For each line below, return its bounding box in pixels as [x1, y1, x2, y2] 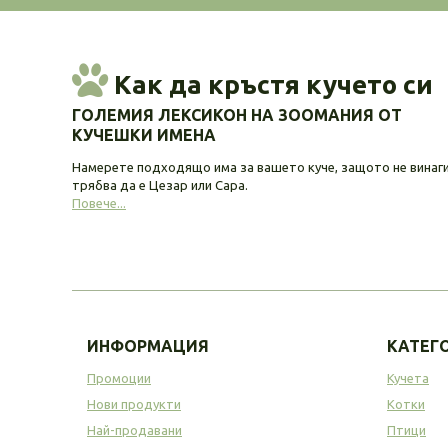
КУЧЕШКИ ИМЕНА [72, 125, 216, 144]
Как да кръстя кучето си [108, 69, 433, 99]
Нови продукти [87, 396, 181, 411]
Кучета [387, 370, 429, 385]
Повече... [72, 195, 126, 210]
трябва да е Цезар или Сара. [72, 177, 248, 192]
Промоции [87, 370, 151, 385]
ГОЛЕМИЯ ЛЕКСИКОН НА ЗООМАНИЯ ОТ [72, 105, 402, 124]
